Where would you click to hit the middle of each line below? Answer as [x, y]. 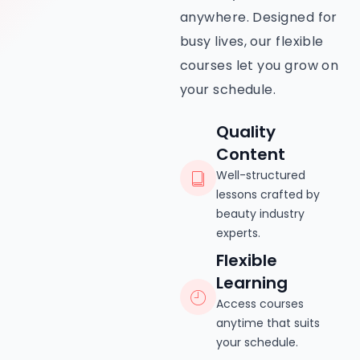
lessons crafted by [268, 194]
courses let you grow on [260, 66]
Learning [252, 282]
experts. [238, 233]
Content [251, 154]
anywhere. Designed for [259, 18]
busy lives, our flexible [252, 42]
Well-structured [261, 175]
